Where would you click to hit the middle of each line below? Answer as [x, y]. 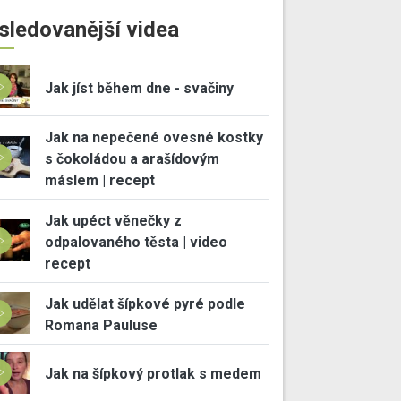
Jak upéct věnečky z [113, 220]
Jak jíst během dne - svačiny [139, 88]
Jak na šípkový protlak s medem [153, 374]
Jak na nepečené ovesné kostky [154, 137]
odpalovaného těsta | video [136, 242]
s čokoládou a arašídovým [132, 158]
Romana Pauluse [101, 325]
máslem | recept [99, 180]
